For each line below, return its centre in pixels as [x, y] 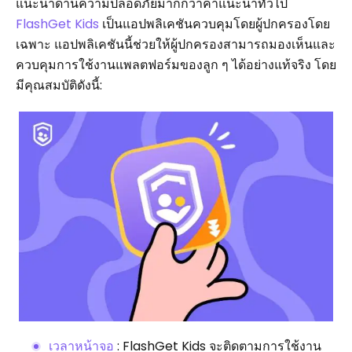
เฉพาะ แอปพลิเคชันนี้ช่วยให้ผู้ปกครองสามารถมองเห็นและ [176, 44]
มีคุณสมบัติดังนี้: [59, 85]
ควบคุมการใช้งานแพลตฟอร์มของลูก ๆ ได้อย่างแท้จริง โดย [176, 65]
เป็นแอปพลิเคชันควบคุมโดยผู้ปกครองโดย [214, 24]
